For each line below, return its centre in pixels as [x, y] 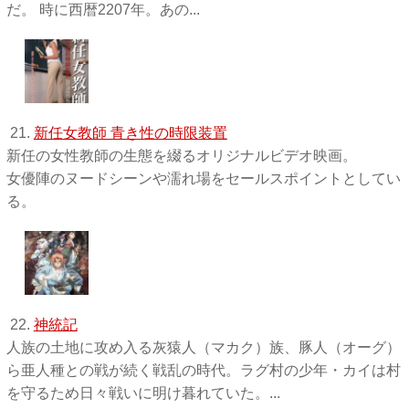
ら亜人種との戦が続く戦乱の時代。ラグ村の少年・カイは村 [203, 370]
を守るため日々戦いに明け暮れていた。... [143, 393]
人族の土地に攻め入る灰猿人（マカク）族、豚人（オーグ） [203, 347]
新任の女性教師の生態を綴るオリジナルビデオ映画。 [181, 155]
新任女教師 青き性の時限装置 [130, 132]
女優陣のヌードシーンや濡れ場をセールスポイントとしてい [203, 178]
